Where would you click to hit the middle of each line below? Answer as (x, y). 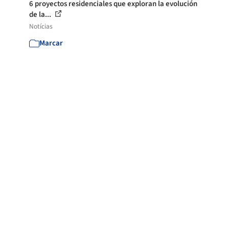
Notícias (41, 26)
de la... (41, 15)
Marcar (51, 43)
